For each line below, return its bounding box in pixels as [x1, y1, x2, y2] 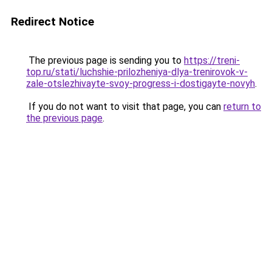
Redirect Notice [11, 15, 94, 29]
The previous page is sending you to [26, 55, 184, 66]
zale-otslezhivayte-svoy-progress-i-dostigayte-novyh [26, 78, 255, 89]
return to [223, 101, 261, 112]
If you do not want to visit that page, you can [26, 101, 223, 112]
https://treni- [184, 55, 240, 66]
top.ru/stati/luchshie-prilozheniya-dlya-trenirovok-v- [26, 66, 248, 78]
